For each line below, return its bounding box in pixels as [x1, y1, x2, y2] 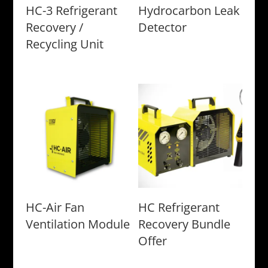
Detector [138, 19, 187, 36]
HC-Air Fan [25, 199, 84, 216]
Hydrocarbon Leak [138, 2, 240, 19]
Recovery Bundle [138, 216, 231, 233]
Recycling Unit [25, 36, 103, 53]
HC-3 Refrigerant [25, 2, 117, 19]
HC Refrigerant [138, 199, 220, 216]
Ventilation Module [25, 216, 130, 233]
